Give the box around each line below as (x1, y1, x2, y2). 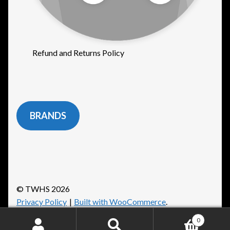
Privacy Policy (16, 197, 67, 207)
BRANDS (29, 110, 66, 122)
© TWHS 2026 (16, 184, 70, 194)
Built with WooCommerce (74, 197, 166, 207)
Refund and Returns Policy (32, 48, 124, 58)
